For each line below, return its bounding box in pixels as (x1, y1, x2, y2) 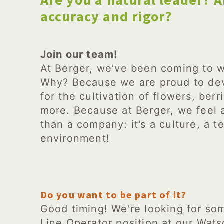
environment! (40, 132, 110, 144)
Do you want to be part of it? (40, 188, 187, 201)
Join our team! (40, 48, 118, 60)
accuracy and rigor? (40, 7, 172, 25)
